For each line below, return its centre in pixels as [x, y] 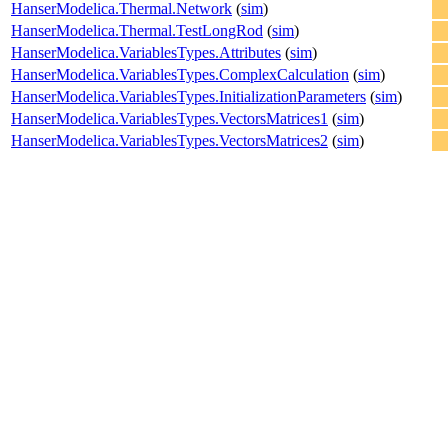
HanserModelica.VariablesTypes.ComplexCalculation [180, 74]
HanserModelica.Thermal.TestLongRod [137, 30]
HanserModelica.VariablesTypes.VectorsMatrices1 [169, 118]
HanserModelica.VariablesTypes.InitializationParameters [188, 96]
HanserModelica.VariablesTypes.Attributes [146, 52]
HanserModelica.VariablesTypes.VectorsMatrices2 [169, 140]
